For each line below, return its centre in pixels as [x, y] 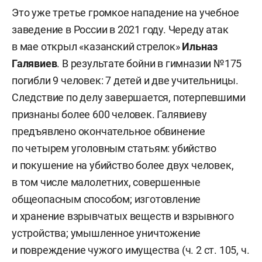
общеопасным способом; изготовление [106, 199]
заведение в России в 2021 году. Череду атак [120, 29]
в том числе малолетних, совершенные [106, 182]
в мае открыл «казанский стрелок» [97, 46]
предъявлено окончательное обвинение [108, 131]
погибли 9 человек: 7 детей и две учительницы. [125, 80]
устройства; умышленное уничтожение [106, 233]
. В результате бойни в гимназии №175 [149, 63]
